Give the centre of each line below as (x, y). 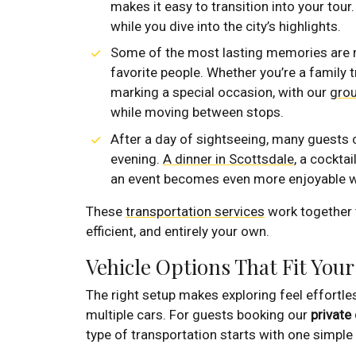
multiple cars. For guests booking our (198, 314)
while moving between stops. (197, 112)
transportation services (195, 211)
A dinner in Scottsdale (228, 159)
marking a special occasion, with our (220, 93)
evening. (136, 159)
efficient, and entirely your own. (178, 231)
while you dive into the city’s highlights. (225, 26)
